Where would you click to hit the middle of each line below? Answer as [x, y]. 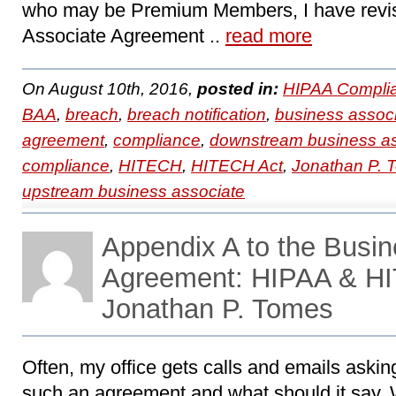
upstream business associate [133, 191]
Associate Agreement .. [124, 36]
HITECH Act [237, 166]
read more [269, 36]
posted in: [238, 89]
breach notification [197, 114]
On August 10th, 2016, [110, 89]
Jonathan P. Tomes [217, 309]
